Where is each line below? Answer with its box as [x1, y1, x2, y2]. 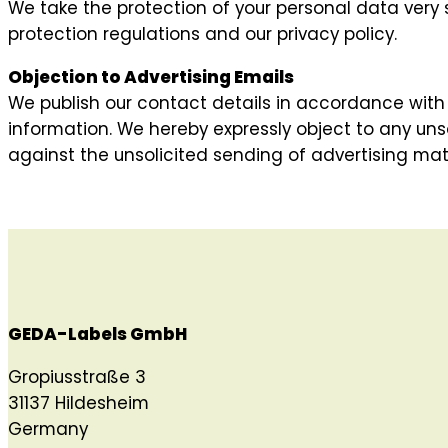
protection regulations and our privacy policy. [8, 21, 397, 46]
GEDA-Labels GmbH [8, 321, 187, 346]
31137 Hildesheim [8, 390, 149, 415]
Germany [8, 416, 88, 441]
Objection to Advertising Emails [8, 64, 294, 89]
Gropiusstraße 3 [8, 364, 146, 389]
